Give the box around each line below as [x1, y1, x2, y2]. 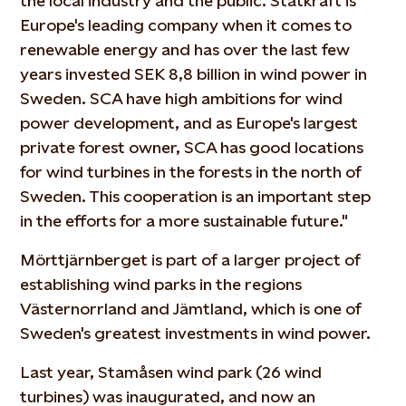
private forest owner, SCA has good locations [20, 138, 364, 157]
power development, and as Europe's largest [20, 113, 359, 132]
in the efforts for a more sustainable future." [20, 211, 349, 230]
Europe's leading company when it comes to [20, 15, 353, 34]
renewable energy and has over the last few [20, 40, 351, 59]
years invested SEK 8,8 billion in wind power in [20, 64, 368, 83]
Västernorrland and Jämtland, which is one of [20, 299, 362, 318]
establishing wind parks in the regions [20, 275, 303, 294]
